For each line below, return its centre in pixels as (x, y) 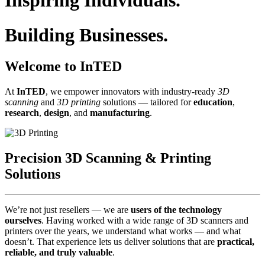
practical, (236, 241)
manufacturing (120, 112)
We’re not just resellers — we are (68, 209)
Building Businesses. (86, 35)
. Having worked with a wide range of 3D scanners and (145, 220)
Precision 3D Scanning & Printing (108, 158)
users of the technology (176, 209)
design (56, 112)
